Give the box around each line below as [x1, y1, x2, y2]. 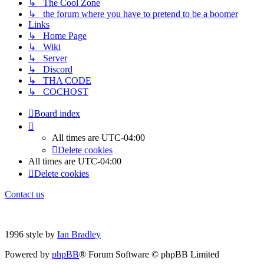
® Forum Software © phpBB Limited [79, 249, 219, 260]
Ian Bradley [57, 229, 101, 240]
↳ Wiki [28, 42, 61, 52]
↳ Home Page [28, 31, 87, 41]
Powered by [5, 249, 52, 260]
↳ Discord [28, 64, 72, 75]
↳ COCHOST [28, 87, 88, 97]
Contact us [5, 189, 44, 200]
